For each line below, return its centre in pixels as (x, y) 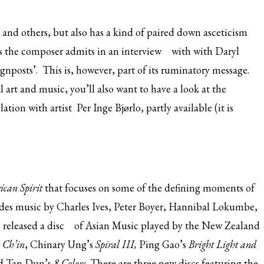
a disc (52, 225)
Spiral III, (117, 244)
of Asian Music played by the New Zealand (166, 225)
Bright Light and (222, 244)
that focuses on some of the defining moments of (150, 188)
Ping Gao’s (164, 244)
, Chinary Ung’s (60, 244)
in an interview (129, 51)
